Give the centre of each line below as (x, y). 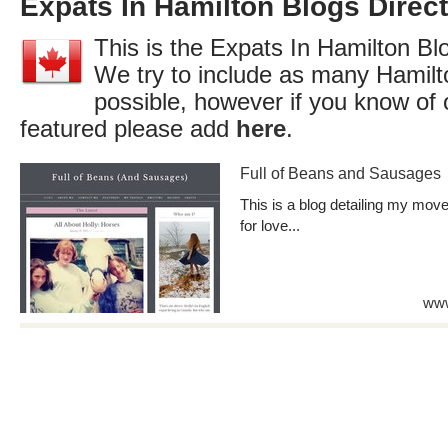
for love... (270, 225)
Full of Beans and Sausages (340, 173)
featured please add (128, 129)
